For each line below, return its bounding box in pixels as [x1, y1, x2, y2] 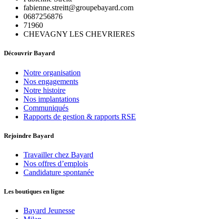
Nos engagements [23, 77, 78, 86]
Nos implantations [23, 94, 79, 103]
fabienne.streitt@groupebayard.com [23, 3, 133, 12]
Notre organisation [23, 68, 81, 77]
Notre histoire [23, 86, 66, 94]
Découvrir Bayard [4, 49, 55, 57]
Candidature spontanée [23, 168, 94, 176]
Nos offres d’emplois [23, 159, 88, 168]
